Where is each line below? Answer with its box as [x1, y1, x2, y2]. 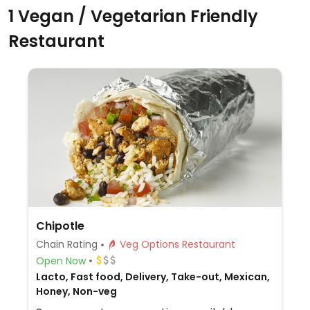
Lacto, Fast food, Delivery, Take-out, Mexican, [35, 270, 270, 284]
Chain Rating [35, 237, 98, 251]
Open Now [35, 253, 86, 268]
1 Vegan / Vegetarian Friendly [8, 5, 258, 28]
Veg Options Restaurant [181, 237, 235, 251]
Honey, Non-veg [35, 284, 117, 298]
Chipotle [35, 218, 84, 234]
